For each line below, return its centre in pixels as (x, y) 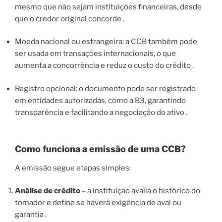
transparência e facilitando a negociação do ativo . (101, 112)
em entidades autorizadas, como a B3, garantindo (100, 100)
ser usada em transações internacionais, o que (95, 54)
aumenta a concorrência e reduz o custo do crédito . (104, 66)
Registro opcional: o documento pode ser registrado (105, 88)
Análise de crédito (48, 191)
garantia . (31, 215)
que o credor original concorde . (70, 19)
